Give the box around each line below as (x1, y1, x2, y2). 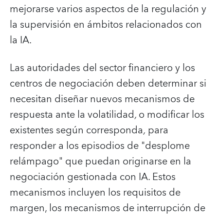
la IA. (10, 32, 32, 49)
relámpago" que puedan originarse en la (10, 153, 191, 170)
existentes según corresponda (10, 122, 143, 139)
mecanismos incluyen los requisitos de (10, 184, 181, 201)
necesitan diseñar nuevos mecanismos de (10, 91, 195, 108)
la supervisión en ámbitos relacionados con (10, 16, 202, 33)
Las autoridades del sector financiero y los (10, 59, 195, 76)
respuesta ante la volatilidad (10, 106, 134, 123)
